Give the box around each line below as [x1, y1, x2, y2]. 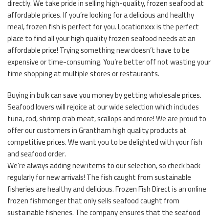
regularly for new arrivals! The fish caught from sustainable [7, 170, 191, 184]
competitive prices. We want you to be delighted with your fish [7, 134, 202, 149]
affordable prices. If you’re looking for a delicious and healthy [7, 7, 194, 22]
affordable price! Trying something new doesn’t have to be [7, 43, 190, 57]
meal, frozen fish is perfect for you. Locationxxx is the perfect [7, 19, 199, 34]
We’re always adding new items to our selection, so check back [7, 158, 200, 173]
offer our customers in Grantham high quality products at [7, 123, 187, 137]
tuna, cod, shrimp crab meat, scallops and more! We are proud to [7, 111, 206, 126]
